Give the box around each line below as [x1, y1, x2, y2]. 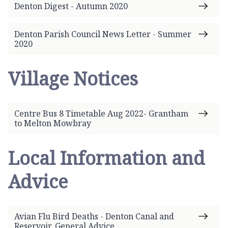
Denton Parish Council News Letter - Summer [14, 28, 191, 40]
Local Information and [8, 145, 205, 170]
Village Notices [8, 66, 138, 91]
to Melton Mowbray [14, 117, 91, 129]
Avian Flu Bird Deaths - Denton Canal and [14, 210, 174, 222]
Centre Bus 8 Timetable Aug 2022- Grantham [14, 107, 188, 119]
